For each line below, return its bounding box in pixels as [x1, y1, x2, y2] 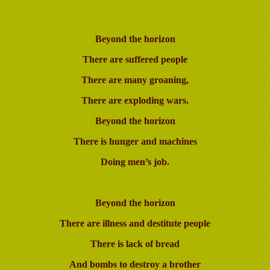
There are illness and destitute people [60, 218, 210, 228]
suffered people [123, 54, 187, 64]
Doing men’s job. [101, 157, 169, 167]
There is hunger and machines [73, 136, 197, 146]
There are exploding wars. [81, 95, 189, 105]
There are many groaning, [81, 75, 189, 85]
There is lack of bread [90, 239, 180, 249]
